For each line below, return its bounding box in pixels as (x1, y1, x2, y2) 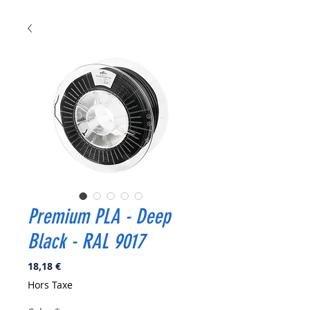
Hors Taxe (28, 277, 73, 291)
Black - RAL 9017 (28, 228, 145, 254)
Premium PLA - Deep (28, 203, 170, 229)
